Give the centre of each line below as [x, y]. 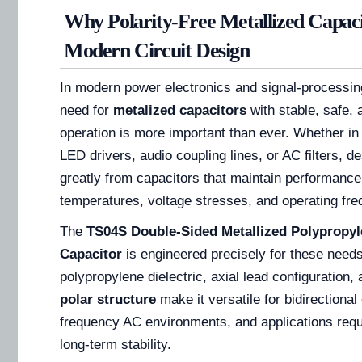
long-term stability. [116, 345]
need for [86, 111]
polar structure [108, 300]
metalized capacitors [180, 111]
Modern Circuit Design [157, 51]
